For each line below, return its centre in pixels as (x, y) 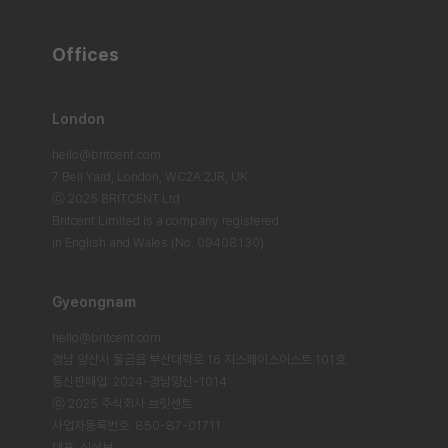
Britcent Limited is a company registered (165, 220)
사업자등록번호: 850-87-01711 (136, 425)
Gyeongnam (94, 302)
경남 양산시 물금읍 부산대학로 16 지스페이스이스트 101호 (199, 359)
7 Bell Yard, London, (108, 176)
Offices (85, 54)
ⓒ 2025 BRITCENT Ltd (116, 198)
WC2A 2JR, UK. (208, 176)
